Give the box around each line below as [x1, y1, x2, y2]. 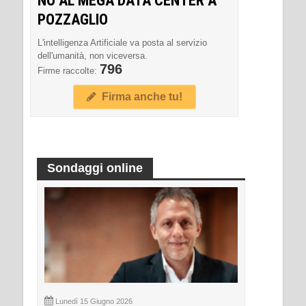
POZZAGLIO [38, 10, 108, 28]
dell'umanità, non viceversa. [38, 50, 148, 61]
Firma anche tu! [96, 90, 182, 102]
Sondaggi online [47, 161, 143, 175]
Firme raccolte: [38, 65, 100, 76]
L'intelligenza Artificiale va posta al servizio [38, 37, 207, 48]
